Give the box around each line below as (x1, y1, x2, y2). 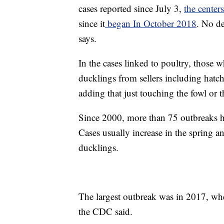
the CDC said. (78, 205, 132, 217)
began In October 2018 (105, 17, 196, 29)
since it (78, 17, 105, 29)
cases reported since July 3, (78, 2, 184, 14)
